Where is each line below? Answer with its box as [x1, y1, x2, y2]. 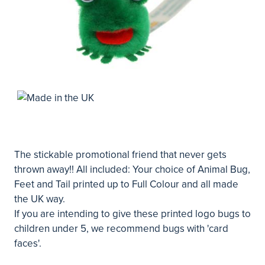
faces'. [14, 237, 41, 250]
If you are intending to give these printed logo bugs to [14, 208, 251, 220]
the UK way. [14, 193, 65, 205]
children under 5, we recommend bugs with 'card [14, 222, 228, 235]
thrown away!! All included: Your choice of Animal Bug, [14, 163, 250, 176]
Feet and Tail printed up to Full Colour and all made [14, 178, 238, 190]
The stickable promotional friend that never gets [14, 148, 227, 161]
